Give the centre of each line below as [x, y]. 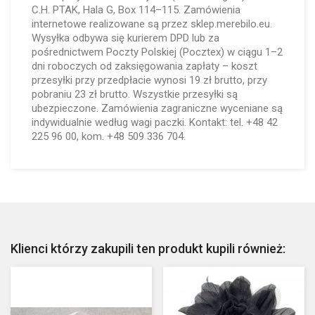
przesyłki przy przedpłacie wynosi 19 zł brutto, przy [149, 80]
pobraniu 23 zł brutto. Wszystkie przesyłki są [135, 94]
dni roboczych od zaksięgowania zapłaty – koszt [144, 66]
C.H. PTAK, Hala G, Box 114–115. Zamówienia [136, 10]
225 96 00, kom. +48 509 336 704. [109, 136]
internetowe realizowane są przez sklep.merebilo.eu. [152, 24]
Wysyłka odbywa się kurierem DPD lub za [126, 38]
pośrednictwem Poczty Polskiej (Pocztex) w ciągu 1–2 [157, 52]
